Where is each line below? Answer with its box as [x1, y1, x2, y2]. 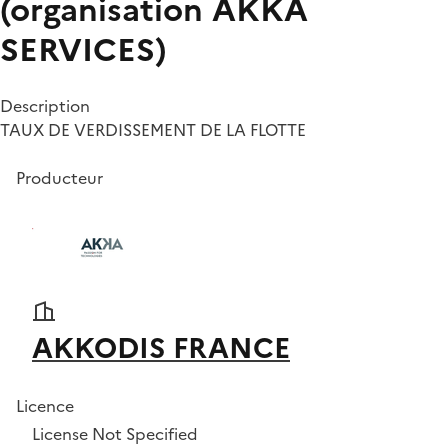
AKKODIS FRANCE [32, 326, 290, 369]
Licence [16, 393, 74, 418]
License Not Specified [32, 421, 198, 446]
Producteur [16, 165, 103, 190]
